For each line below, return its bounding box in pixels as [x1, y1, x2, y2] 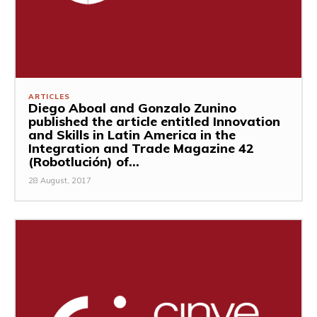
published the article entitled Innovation [28, 113, 280, 129]
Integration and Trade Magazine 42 [28, 139, 254, 156]
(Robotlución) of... [28, 153, 139, 170]
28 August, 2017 [28, 175, 91, 185]
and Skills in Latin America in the [28, 126, 236, 143]
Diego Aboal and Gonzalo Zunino [28, 99, 236, 116]
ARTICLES [28, 91, 70, 101]
